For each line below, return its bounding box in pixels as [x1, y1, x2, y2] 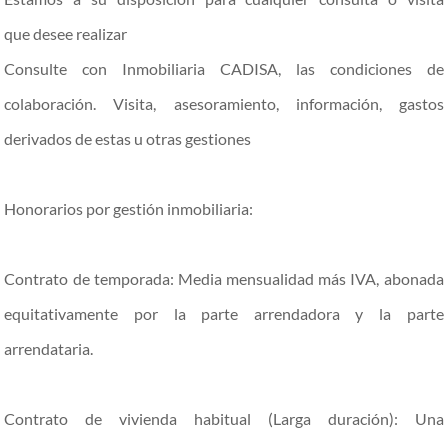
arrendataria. [4, 339, 94, 358]
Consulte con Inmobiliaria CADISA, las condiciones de [4, 59, 444, 78]
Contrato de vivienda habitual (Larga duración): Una [4, 409, 444, 428]
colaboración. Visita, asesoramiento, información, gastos [4, 94, 444, 113]
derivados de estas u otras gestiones [4, 129, 252, 148]
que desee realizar [4, 24, 128, 43]
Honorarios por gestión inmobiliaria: [4, 199, 254, 218]
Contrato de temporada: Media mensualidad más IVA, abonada [4, 269, 444, 288]
